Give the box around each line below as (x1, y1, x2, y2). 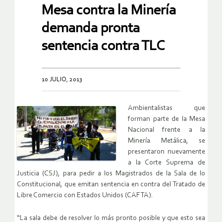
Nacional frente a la (128, 126, 205, 134)
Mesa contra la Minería (42, 3, 176, 18)
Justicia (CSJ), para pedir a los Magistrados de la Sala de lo (17, 170, 205, 178)
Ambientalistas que (128, 105, 205, 112)
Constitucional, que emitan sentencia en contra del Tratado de (17, 181, 205, 189)
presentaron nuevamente (128, 148, 205, 156)
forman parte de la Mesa (128, 115, 205, 123)
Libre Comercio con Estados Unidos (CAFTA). (17, 192, 153, 200)
